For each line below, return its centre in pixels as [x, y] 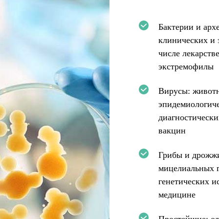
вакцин [172, 131]
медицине [177, 195]
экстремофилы [186, 66]
